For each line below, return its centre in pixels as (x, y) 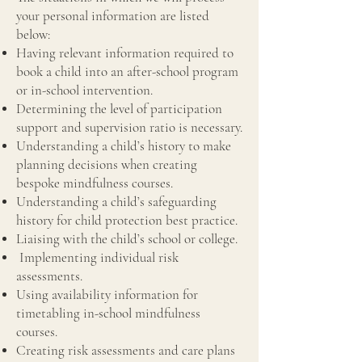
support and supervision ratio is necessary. (129, 127)
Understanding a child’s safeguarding (116, 202)
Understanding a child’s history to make (124, 146)
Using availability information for (107, 295)
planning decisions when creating (107, 164)
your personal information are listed (113, 16)
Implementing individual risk (97, 257)
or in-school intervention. (86, 90)
